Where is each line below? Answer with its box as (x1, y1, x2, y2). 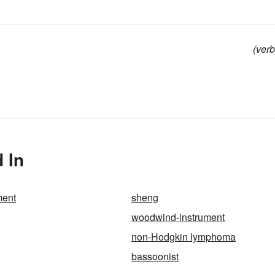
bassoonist (131, 249, 179, 263)
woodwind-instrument (131, 210, 225, 224)
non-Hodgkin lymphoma (131, 230, 236, 244)
